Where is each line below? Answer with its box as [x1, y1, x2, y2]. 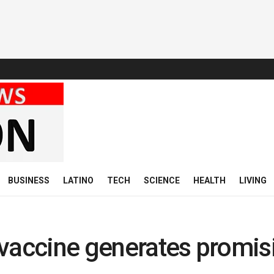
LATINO [63, 176, 94, 185]
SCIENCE [144, 176, 180, 185]
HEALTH [193, 176, 226, 185]
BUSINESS [8, 176, 50, 185]
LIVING [239, 176, 267, 185]
